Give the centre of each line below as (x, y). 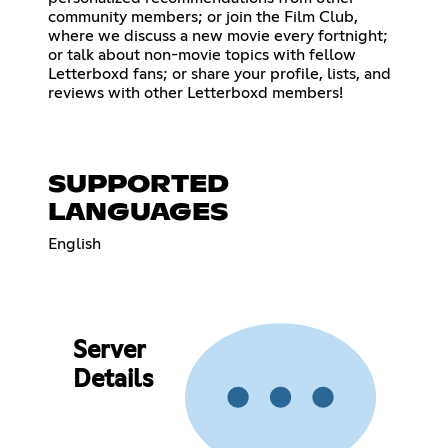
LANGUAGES (138, 212)
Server (108, 351)
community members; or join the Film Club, (203, 16)
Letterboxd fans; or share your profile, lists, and (219, 73)
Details (112, 380)
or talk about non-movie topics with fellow (202, 54)
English (74, 243)
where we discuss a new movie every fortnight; (218, 35)
